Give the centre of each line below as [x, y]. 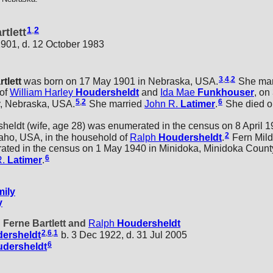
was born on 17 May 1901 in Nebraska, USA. [120, 81]
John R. [161, 104]
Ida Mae [178, 92]
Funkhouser [226, 92]
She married [115, 104]
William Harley [41, 92]
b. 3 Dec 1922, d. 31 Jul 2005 [123, 235]
